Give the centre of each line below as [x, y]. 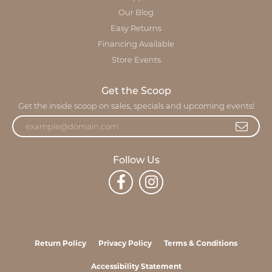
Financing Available [136, 44]
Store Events [136, 60]
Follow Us [136, 161]
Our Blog [136, 13]
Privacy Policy [125, 243]
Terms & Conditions [201, 243]
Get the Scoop [136, 91]
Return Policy [60, 243]
